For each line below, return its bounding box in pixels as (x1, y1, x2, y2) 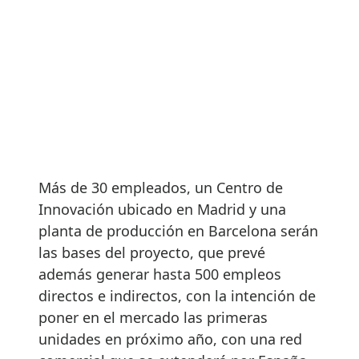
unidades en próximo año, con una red (38, 329, 302, 349)
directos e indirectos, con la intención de (38, 285, 316, 305)
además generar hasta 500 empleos (38, 264, 281, 284)
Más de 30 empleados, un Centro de (38, 177, 283, 197)
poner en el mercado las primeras (38, 307, 268, 327)
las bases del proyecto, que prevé (38, 242, 265, 262)
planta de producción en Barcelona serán (38, 220, 318, 240)
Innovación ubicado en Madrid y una (38, 199, 286, 219)
